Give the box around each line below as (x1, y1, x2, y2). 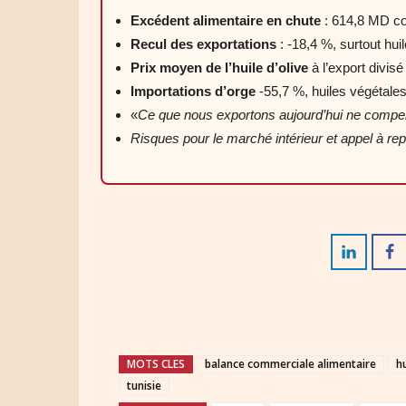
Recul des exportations (130, 36, 276, 52)
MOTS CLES (127, 356, 185, 372)
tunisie (127, 378, 161, 393)
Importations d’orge (130, 83, 256, 99)
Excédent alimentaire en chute (130, 13, 321, 28)
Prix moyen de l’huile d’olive (130, 60, 308, 75)
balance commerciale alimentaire (205, 356, 376, 372)
